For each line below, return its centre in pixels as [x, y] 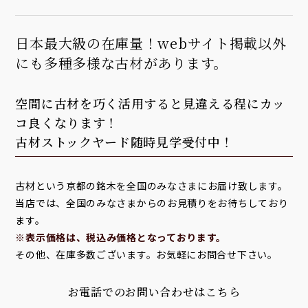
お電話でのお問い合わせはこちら [154, 291]
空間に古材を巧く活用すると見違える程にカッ [151, 103]
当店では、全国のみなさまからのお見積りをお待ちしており [152, 202]
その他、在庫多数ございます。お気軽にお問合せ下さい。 [146, 254]
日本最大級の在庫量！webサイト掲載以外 [151, 43]
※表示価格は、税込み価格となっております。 [121, 237]
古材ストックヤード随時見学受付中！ [124, 141]
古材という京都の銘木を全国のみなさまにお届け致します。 [152, 185]
